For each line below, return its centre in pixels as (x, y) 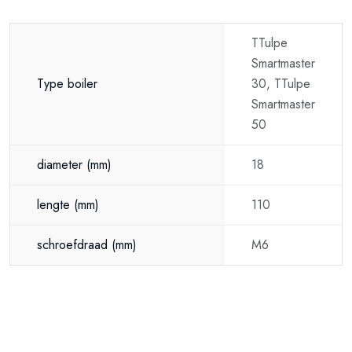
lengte (55, 205)
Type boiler (69, 84)
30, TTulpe (281, 84)
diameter (62, 165)
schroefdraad (74, 245)
